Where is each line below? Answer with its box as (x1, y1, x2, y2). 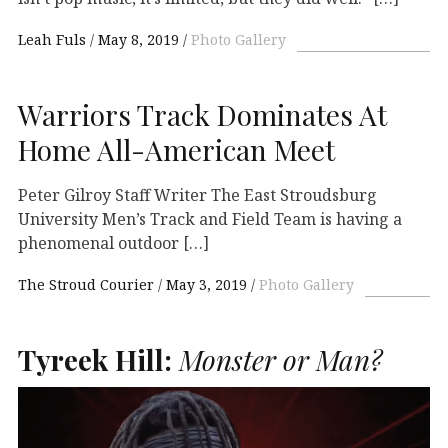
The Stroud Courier (18, 275, 158, 295)
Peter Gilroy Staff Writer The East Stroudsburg (18, 183, 377, 206)
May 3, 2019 (166, 275, 247, 295)
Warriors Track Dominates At (18, 95, 387, 133)
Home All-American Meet (18, 130, 335, 168)
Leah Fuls (18, 29, 90, 49)
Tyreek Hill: (18, 340, 172, 378)
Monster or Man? (172, 340, 382, 378)
